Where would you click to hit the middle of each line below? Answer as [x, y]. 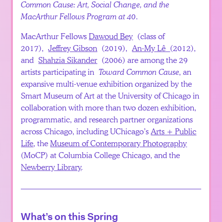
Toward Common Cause [139, 72]
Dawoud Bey [111, 36]
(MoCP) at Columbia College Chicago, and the [101, 155]
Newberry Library [51, 167]
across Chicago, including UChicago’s [86, 131]
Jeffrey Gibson [73, 48]
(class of [149, 36]
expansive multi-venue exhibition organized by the [107, 83]
